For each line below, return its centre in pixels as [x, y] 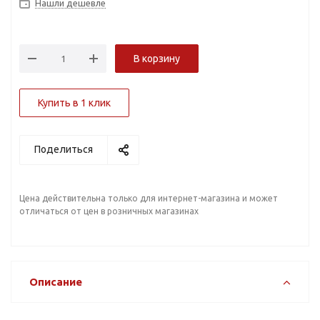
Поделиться [64, 149]
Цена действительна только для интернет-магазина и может [149, 198]
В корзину [157, 59]
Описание [56, 282]
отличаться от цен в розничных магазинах [109, 211]
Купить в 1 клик [74, 103]
